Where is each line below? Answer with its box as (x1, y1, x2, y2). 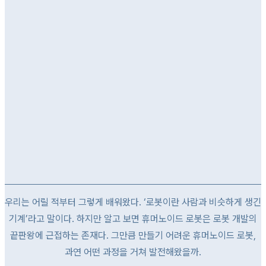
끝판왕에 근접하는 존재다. (10, 230, 109, 241)
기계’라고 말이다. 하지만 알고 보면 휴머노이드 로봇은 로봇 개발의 (9, 213, 257, 224)
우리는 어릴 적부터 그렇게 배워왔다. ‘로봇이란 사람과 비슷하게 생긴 (5, 197, 261, 208)
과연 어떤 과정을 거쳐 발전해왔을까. (65, 246, 201, 258)
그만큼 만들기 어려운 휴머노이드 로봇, (109, 230, 256, 241)
